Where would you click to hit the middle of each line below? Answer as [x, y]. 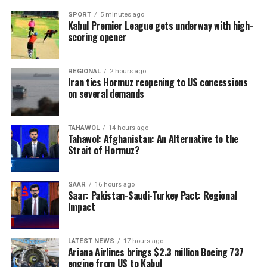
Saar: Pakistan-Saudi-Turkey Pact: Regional [152, 195]
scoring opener [97, 37]
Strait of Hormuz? [103, 150]
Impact [81, 207]
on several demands [106, 94]
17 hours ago [143, 241]
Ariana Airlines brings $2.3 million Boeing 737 [156, 252]
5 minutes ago [122, 15]
